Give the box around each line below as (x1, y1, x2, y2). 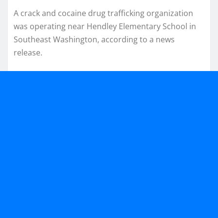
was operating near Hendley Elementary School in (14, 20, 196, 32)
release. (14, 47, 42, 58)
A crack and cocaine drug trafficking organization (14, 7, 193, 18)
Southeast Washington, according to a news (14, 34, 175, 45)
